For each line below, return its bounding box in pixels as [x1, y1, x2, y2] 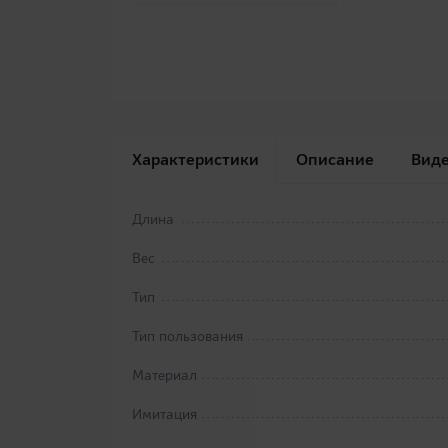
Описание [296, 149, 374, 171]
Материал [132, 366, 197, 385]
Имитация [132, 405, 197, 424]
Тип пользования [132, 327, 243, 346]
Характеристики [132, 149, 259, 171]
